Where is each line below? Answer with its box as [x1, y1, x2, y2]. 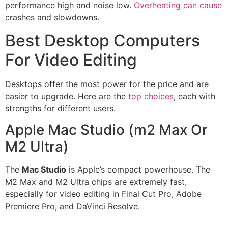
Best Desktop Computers [5, 30, 200, 50]
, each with [174, 91, 215, 101]
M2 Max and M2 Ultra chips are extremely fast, [5, 177, 187, 187]
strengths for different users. [5, 103, 116, 113]
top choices [128, 91, 174, 101]
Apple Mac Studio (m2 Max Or [5, 121, 208, 139]
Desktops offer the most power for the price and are [5, 78, 209, 89]
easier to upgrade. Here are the [5, 91, 128, 101]
